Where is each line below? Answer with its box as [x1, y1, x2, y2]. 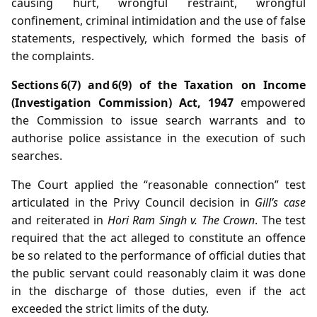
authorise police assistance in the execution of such [11, 130, 306, 146]
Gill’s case [255, 195, 306, 211]
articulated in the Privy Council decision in [11, 195, 255, 211]
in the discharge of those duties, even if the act [11, 283, 306, 299]
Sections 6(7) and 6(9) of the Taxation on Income [11, 77, 306, 93]
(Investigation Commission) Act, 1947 [11, 95, 234, 111]
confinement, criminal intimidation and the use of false [11, 13, 306, 29]
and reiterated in [11, 212, 108, 229]
